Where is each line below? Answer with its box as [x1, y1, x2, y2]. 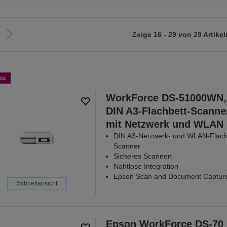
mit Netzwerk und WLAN [105, 119, 223, 130]
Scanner [113, 142, 140, 150]
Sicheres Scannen [113, 152, 172, 161]
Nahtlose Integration [113, 162, 178, 171]
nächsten [6, 46, 41, 56]
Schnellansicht [16, 180, 57, 187]
